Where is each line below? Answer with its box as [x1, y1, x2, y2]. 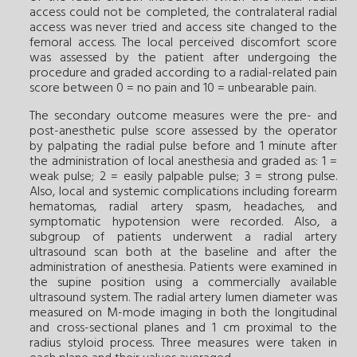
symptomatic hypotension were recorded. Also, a [29, 212, 337, 233]
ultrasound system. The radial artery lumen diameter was [29, 288, 337, 309]
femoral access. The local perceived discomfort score [29, 33, 337, 54]
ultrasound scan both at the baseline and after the [29, 242, 337, 264]
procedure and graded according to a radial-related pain [29, 63, 337, 84]
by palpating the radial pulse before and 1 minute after [29, 136, 337, 158]
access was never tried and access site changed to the [29, 18, 337, 39]
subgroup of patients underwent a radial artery [29, 227, 337, 249]
